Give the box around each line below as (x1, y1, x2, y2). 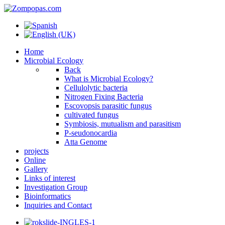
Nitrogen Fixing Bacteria (64, 92, 143, 101)
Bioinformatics (24, 192, 71, 200)
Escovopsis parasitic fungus (64, 101, 152, 110)
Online (24, 156, 46, 164)
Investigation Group (24, 183, 87, 191)
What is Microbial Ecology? (64, 74, 153, 83)
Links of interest (24, 174, 75, 182)
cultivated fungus (64, 110, 119, 119)
